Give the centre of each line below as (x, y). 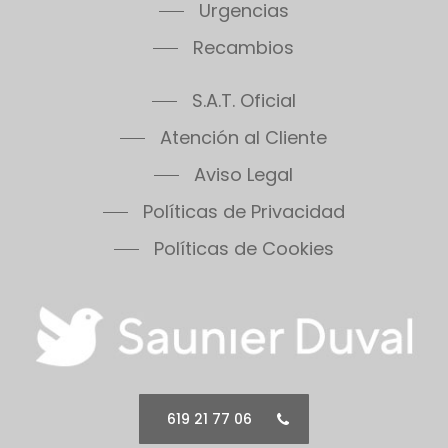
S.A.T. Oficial (243, 100)
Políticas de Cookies (243, 248)
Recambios (244, 47)
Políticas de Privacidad (243, 211)
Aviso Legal (244, 174)
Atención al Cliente (244, 137)
